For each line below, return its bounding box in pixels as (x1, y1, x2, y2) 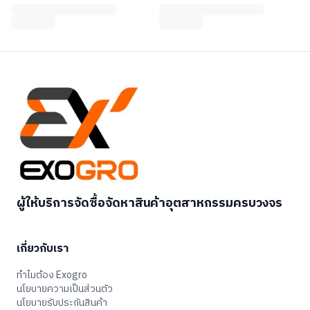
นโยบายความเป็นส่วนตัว (17, 281, 113, 298)
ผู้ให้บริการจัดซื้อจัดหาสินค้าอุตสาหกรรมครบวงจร (17, 193, 282, 215)
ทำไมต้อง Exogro (17, 267, 87, 284)
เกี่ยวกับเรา (17, 239, 69, 259)
